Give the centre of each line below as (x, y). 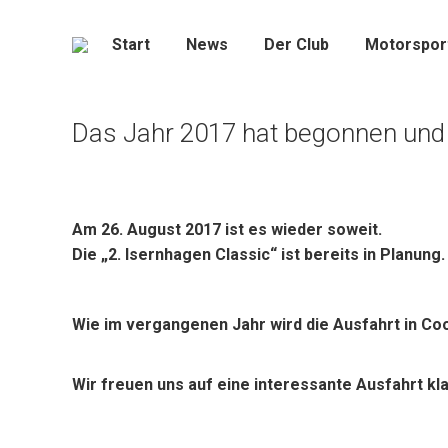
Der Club (296, 44)
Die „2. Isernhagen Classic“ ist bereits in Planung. (258, 254)
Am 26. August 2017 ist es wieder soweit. (227, 229)
